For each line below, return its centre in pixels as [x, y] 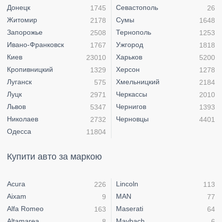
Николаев [23, 119]
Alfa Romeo [25, 209]
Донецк [19, 8]
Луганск [19, 82]
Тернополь [134, 32]
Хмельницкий [138, 82]
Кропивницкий [30, 70]
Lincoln [127, 184]
